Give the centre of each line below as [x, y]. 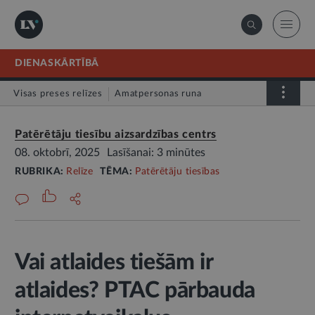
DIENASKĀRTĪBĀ [57, 63]
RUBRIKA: [41, 172]
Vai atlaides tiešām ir [114, 262]
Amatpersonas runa [158, 94]
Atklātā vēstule [56, 121]
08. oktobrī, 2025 [57, 153]
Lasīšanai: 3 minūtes [156, 153]
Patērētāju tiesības [178, 172]
